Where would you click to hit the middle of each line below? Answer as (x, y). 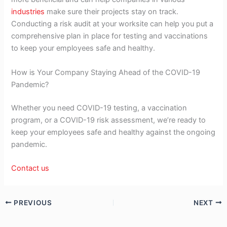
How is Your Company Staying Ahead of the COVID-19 (106, 72)
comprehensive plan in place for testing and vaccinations (110, 36)
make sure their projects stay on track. (112, 12)
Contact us (30, 168)
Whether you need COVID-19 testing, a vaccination (99, 108)
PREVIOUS (32, 202)
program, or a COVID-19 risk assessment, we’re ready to (109, 120)
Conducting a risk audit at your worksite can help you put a (112, 24)
